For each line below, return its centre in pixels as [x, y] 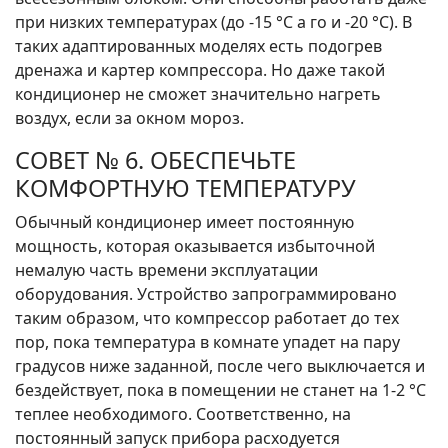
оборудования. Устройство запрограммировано [206, 294]
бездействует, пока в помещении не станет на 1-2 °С [220, 390]
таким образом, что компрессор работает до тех [207, 318]
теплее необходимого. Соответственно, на [183, 414]
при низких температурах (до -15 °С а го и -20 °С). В [213, 22]
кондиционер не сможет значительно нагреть [198, 94]
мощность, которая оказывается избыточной [195, 246]
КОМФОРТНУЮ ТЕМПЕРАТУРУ [185, 188]
